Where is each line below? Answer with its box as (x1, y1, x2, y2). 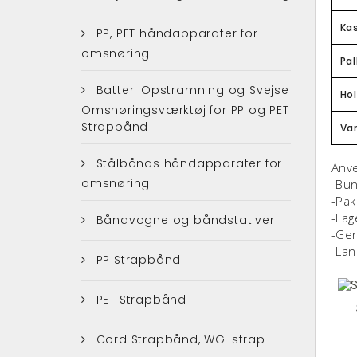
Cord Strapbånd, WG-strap (92, 331, 265, 347)
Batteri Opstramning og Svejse (92, 81, 289, 98)
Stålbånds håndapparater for (92, 155, 283, 171)
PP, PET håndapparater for (92, 25, 258, 41)
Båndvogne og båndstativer (92, 211, 275, 228)
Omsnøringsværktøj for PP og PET (81, 101, 289, 118)
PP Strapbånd (92, 251, 182, 268)
